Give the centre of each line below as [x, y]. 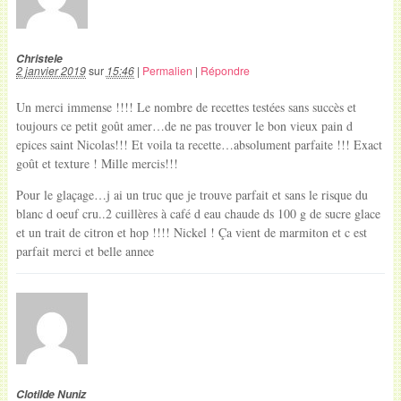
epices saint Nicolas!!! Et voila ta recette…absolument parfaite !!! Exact [199, 144]
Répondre [225, 70]
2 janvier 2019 [51, 70]
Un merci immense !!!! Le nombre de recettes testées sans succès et [186, 107]
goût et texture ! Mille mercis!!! [97, 163]
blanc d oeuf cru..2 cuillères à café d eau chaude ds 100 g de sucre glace [198, 213]
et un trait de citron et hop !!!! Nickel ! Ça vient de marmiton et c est [191, 232]
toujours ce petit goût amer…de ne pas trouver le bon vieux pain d [184, 125]
